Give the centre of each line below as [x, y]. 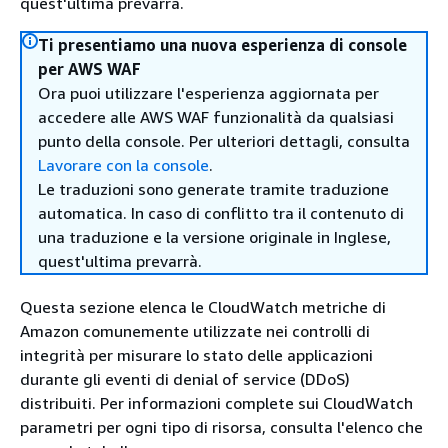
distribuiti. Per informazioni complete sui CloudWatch [216, 403]
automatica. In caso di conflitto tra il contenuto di [221, 213]
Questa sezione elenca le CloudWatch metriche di [203, 307]
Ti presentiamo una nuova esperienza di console [222, 45]
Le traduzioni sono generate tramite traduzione [213, 189]
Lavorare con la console [123, 165]
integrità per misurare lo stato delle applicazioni [196, 355]
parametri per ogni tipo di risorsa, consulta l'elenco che [221, 427]
